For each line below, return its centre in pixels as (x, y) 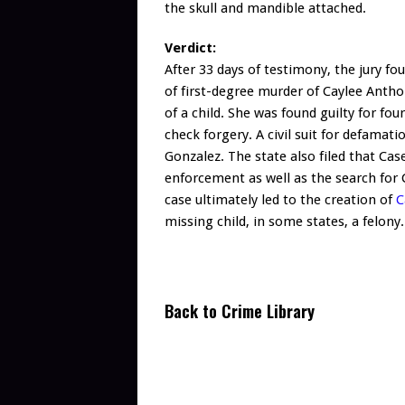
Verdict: (190, 48)
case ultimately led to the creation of (280, 200)
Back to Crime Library (240, 311)
